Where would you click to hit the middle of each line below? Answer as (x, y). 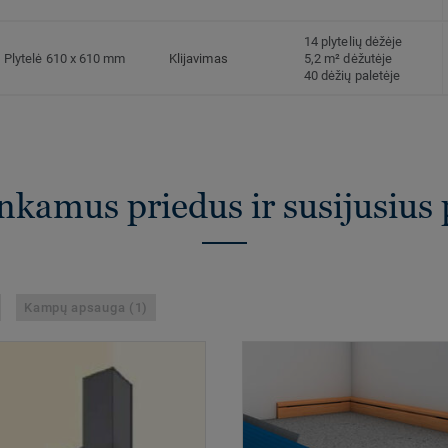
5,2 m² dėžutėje (348, 59)
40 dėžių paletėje (352, 76)
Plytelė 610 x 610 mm (65, 59)
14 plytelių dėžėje (353, 42)
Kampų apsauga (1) (86, 308)
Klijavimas (198, 59)
